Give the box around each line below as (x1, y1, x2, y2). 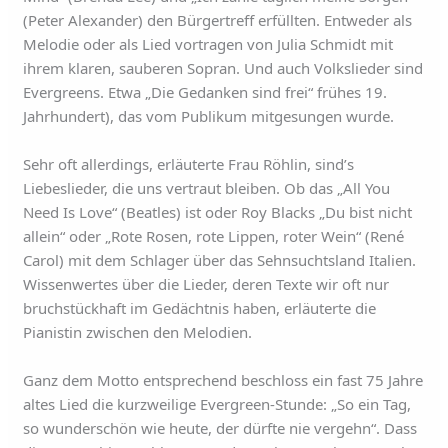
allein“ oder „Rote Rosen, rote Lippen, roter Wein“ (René (23, 226, 405, 246)
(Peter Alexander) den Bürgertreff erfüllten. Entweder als (23, 10, 413, 30)
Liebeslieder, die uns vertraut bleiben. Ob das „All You (23, 178, 391, 198)
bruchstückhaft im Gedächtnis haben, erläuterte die (23, 298, 377, 318)
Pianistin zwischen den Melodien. (23, 322, 253, 342)
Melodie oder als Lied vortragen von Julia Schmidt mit (23, 34, 394, 54)
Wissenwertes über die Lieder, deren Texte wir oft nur (23, 274, 390, 294)
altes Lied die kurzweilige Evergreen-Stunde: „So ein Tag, (23, 394, 412, 414)
